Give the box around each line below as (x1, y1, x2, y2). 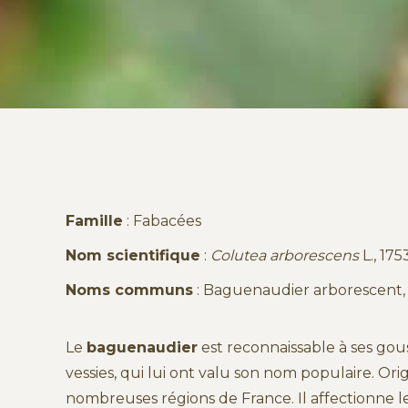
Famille (66, 211, 123, 229)
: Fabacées (123, 211, 201, 229)
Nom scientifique (66, 246, 200, 264)
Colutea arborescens (210, 246, 359, 264)
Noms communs (66, 280, 193, 299)
